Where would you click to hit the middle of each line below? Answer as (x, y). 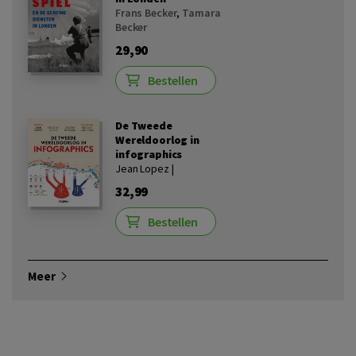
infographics (149, 155)
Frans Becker (146, 13)
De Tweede (144, 126)
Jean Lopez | (145, 169)
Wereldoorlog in (157, 140)
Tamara (201, 13)
